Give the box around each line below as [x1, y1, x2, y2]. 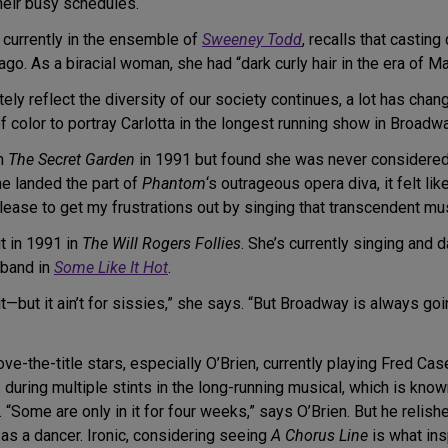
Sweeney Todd [202, 30, 302, 50]
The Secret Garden [8, 150, 135, 170]
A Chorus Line [271, 426, 368, 446]
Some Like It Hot [54, 258, 168, 278]
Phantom [142, 174, 206, 194]
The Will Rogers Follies [82, 234, 241, 254]
